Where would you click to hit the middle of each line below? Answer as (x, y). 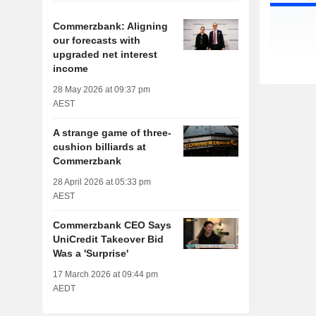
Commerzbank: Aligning (110, 26)
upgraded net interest (105, 55)
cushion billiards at (99, 147)
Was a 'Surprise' (90, 254)
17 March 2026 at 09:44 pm (105, 275)
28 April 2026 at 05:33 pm (102, 182)
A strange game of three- (112, 133)
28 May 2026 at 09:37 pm (101, 90)
